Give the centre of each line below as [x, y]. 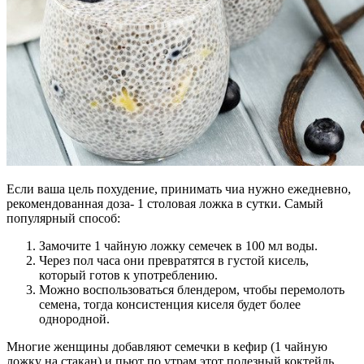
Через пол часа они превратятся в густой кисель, [174, 260]
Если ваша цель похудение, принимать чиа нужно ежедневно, [179, 188]
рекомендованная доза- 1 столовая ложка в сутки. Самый [165, 203]
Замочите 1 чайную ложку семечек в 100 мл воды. [178, 245]
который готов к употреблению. [128, 275]
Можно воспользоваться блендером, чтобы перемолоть [192, 289]
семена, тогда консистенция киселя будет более [170, 304]
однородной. [74, 318]
